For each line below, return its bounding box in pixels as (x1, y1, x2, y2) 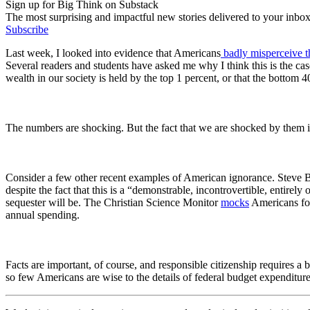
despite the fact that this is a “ (6, 183, 132, 196)
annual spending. (6, 208, 80, 221)
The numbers (6, 121, 66, 134)
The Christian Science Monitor (81, 196, 221, 208)
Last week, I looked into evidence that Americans (6, 46, 221, 59)
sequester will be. (6, 196, 81, 208)
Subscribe (6, 23, 48, 35)
